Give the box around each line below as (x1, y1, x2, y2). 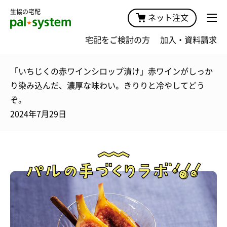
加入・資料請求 (160, 35, 217, 44)
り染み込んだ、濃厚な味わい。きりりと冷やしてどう (10, 81, 205, 90)
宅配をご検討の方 (85, 35, 150, 44)
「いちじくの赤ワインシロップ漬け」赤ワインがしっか (10, 67, 213, 75)
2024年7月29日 (10, 109, 66, 118)
